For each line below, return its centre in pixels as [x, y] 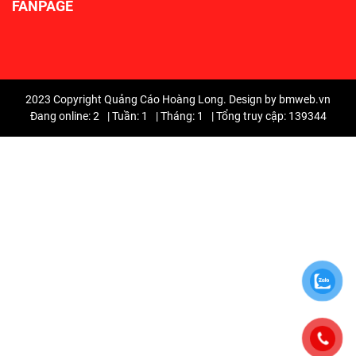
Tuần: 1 [130, 116]
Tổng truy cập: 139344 [271, 116]
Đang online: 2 [64, 116]
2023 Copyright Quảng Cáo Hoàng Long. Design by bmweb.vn [178, 100]
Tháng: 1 [182, 116]
